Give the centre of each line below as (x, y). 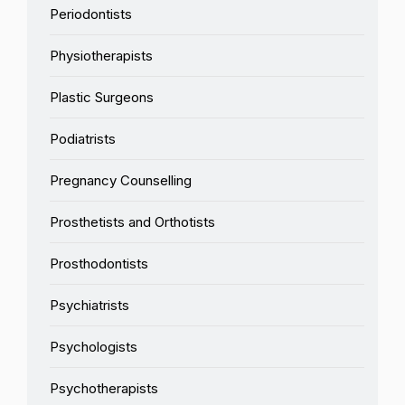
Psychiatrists (89, 305)
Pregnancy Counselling (121, 180)
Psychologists (94, 346)
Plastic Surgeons (102, 97)
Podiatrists (83, 138)
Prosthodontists (99, 263)
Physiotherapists (101, 55)
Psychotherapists (104, 388)
